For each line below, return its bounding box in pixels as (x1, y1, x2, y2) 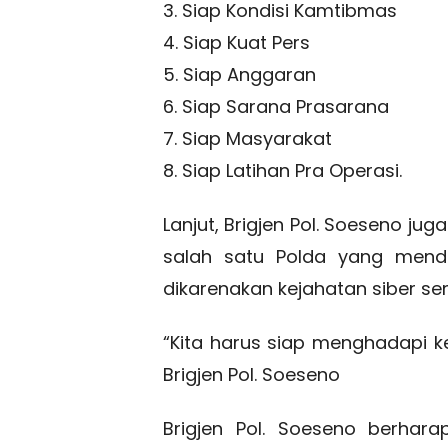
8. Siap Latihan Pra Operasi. (163, 158, 402, 184)
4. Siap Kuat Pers (163, 30, 310, 56)
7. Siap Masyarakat (163, 126, 332, 152)
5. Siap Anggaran (163, 62, 316, 88)
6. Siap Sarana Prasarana (163, 94, 389, 120)
